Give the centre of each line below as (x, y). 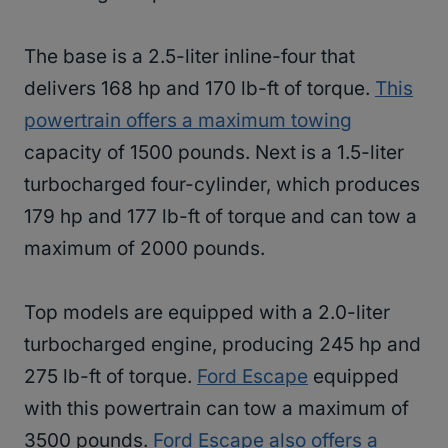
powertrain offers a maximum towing (188, 121)
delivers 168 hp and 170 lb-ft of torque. (199, 89)
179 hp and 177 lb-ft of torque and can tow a (220, 217)
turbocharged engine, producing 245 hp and (222, 345)
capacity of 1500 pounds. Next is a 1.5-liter (214, 153)
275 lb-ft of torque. (110, 377)
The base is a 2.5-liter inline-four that (189, 57)
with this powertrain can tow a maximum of (216, 409)
